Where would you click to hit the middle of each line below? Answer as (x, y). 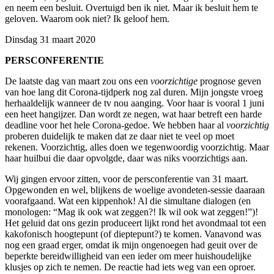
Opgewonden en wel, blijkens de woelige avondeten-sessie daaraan (135, 190)
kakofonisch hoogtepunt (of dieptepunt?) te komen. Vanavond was (133, 234)
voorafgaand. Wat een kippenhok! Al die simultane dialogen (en (128, 201)
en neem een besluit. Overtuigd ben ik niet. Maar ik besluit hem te (131, 7)
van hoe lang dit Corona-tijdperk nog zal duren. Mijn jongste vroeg (134, 92)
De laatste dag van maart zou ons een (78, 81)
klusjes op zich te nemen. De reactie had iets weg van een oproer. (130, 267)
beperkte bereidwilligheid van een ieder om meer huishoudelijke (128, 256)
